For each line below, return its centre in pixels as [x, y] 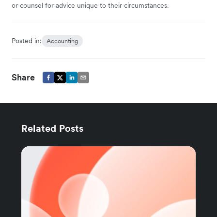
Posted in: [27, 41]
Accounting [62, 41]
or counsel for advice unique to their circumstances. [90, 6]
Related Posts [53, 129]
